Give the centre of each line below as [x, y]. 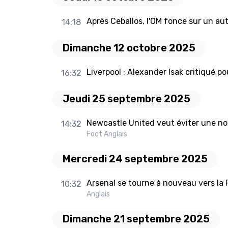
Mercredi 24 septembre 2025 [135, 159]
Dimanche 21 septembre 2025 [136, 219]
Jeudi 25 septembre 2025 [126, 99]
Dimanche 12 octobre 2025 [129, 48]
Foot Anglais [107, 134]
